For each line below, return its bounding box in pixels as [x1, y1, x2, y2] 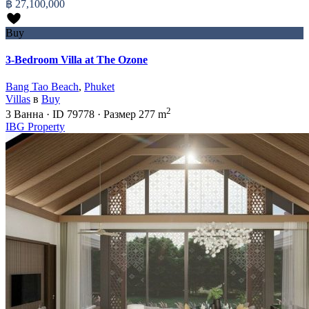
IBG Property [6, 121, 65, 133]
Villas [6, 93, 30, 106]
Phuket [84, 81, 114, 93]
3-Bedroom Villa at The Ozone [6, 53, 148, 66]
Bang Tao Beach [6, 81, 79, 93]
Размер [103, 108, 139, 121]
